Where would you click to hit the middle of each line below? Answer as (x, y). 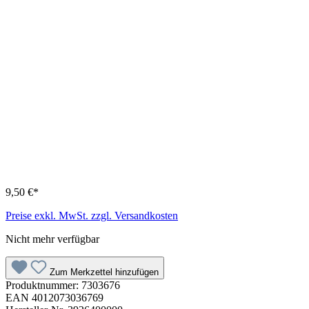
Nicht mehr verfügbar (52, 239)
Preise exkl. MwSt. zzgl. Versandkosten (92, 216)
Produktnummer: (43, 286)
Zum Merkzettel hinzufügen (104, 272)
